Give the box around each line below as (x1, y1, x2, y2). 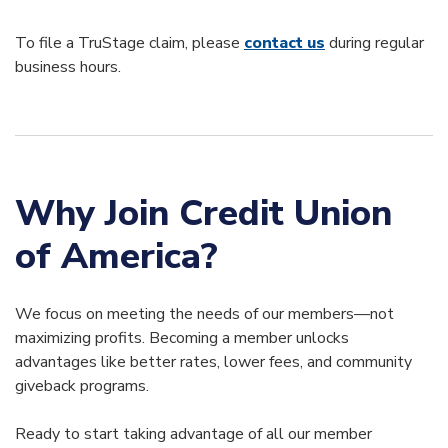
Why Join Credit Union (15, 188, 392, 238)
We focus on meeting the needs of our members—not (15, 302, 394, 325)
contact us (244, 31, 325, 54)
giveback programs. (15, 374, 149, 397)
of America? (15, 231, 218, 281)
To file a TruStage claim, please (15, 31, 244, 54)
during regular (325, 31, 424, 54)
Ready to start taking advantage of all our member (15, 422, 372, 445)
